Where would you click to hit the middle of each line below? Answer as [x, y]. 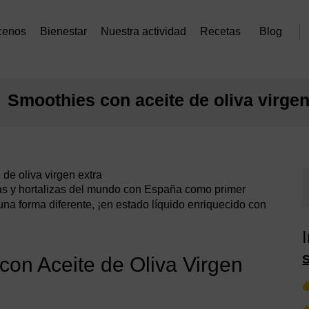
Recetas [220, 31]
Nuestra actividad [143, 31]
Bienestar [63, 31]
